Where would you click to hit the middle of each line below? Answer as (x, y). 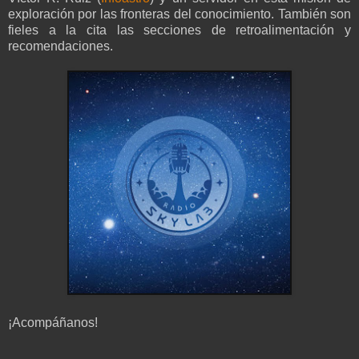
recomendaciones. (61, 46)
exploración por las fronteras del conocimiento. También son (179, 14)
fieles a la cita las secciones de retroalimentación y (179, 30)
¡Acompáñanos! (53, 322)
